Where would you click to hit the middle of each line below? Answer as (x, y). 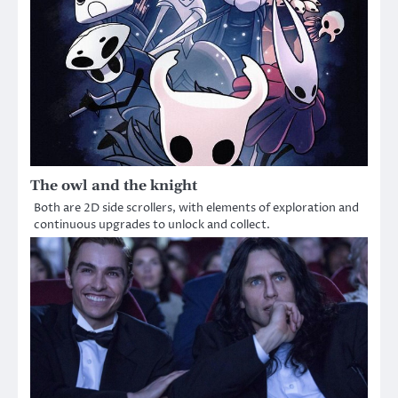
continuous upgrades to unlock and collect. (152, 225)
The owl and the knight (114, 186)
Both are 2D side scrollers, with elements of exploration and (196, 208)
